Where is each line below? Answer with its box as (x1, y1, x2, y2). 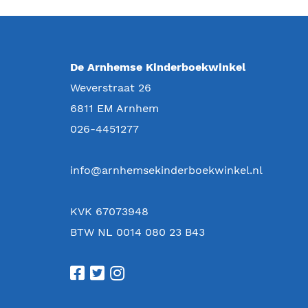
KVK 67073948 (70, 205, 148, 218)
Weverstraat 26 (70, 81, 151, 94)
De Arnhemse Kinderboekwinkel (70, 60, 245, 74)
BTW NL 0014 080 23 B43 (70, 225, 205, 239)
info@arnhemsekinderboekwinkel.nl (70, 164, 263, 177)
